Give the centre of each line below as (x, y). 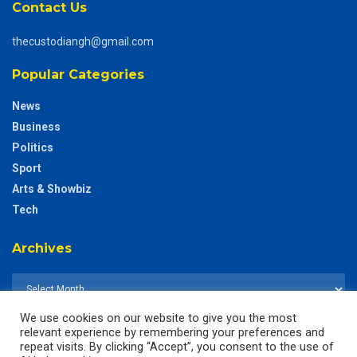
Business (36, 126)
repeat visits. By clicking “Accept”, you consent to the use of (177, 347)
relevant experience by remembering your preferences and (172, 332)
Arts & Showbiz (52, 188)
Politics (33, 147)
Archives (42, 248)
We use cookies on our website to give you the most (158, 318)
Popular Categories (78, 74)
